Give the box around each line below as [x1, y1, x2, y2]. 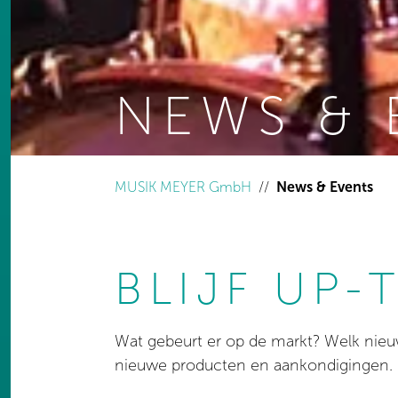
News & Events [276, 178, 373, 195]
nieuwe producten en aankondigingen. [115, 354, 393, 375]
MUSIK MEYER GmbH [115, 178, 251, 195]
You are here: [114, 155, 197, 173]
